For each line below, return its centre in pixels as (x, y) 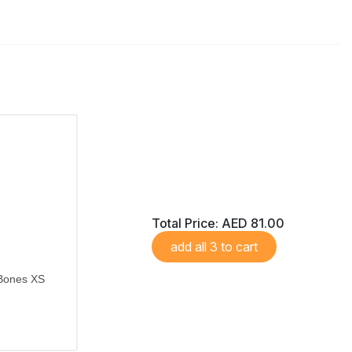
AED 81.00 (253, 223)
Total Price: (187, 223)
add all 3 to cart (234, 246)
